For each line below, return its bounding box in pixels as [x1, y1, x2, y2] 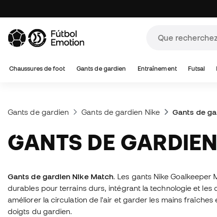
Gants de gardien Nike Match [8, 172, 114, 181]
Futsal [188, 65, 205, 72]
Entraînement [137, 65, 177, 72]
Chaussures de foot [9, 65, 65, 72]
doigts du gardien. [8, 207, 73, 216]
